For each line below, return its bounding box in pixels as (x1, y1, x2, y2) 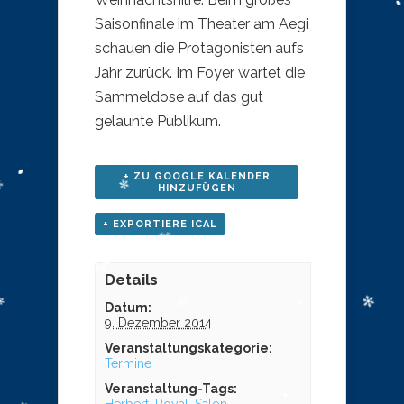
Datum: (104, 300, 151, 316)
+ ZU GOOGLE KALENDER (123, 170, 271, 183)
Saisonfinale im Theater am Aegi (95, 15, 308, 33)
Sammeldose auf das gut (95, 88, 263, 106)
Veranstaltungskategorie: (104, 341, 272, 356)
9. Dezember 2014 (104, 316, 212, 331)
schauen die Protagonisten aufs (95, 40, 304, 58)
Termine (104, 356, 151, 372)
